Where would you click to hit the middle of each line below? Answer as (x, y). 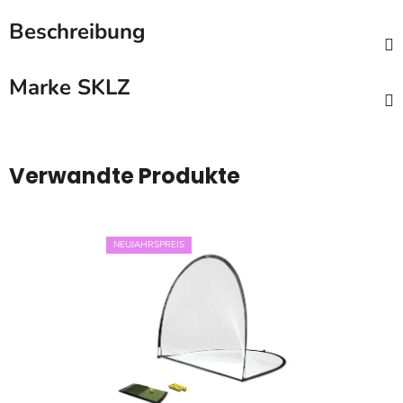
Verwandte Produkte (125, 176)
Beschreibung (77, 32)
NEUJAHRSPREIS (149, 245)
